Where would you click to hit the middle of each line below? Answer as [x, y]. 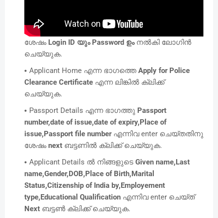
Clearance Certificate [60, 82]
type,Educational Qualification [73, 197]
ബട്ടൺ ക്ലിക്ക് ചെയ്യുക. [86, 209]
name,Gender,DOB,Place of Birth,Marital [89, 173]
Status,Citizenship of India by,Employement [95, 185]
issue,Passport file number [69, 134]
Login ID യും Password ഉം [91, 42]
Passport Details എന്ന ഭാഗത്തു [83, 110]
